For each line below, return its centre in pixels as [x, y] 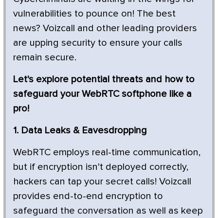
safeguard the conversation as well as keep [108, 210]
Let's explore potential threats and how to [104, 79]
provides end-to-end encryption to [88, 196]
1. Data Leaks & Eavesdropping [80, 130]
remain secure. [45, 57]
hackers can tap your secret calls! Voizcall [102, 181]
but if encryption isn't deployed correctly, [101, 167]
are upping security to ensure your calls [98, 43]
